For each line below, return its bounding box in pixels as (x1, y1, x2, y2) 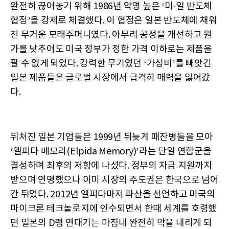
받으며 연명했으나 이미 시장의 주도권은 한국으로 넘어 (10, 175, 219, 186)
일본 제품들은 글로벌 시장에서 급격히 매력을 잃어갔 (10, 73, 210, 84)
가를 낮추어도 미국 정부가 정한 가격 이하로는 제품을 (10, 44, 212, 55)
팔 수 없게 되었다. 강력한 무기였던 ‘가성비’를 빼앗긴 (10, 58, 212, 70)
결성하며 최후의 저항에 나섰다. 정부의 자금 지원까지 (10, 161, 212, 172)
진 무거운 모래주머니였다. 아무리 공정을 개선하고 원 (10, 30, 212, 41)
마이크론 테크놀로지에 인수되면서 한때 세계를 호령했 (10, 203, 217, 215)
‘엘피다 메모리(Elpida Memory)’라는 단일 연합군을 (10, 146, 212, 157)
